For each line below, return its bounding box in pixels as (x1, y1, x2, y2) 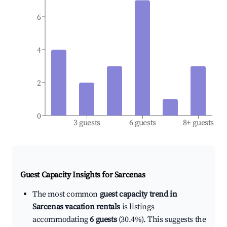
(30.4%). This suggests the (117, 214, 206, 225)
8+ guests (182, 118, 214, 128)
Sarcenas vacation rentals (32, 202, 121, 212)
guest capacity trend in (99, 189, 177, 200)
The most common (32, 189, 100, 200)
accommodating (32, 214, 90, 225)
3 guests (73, 118, 101, 128)
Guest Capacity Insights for (20, 170, 115, 180)
